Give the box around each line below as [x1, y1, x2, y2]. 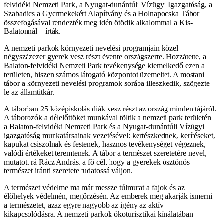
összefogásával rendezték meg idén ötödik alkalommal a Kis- [4, 18, 192, 27]
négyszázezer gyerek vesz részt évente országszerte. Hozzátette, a [4, 52, 206, 61]
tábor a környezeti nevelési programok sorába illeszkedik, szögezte [4, 79, 210, 87]
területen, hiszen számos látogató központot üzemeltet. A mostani [4, 70, 204, 79]
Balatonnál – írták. [4, 27, 61, 35]
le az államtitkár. [4, 87, 54, 96]
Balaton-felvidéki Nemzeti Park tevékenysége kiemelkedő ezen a [4, 61, 205, 70]
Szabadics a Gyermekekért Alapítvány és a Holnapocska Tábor [4, 9, 199, 18]
